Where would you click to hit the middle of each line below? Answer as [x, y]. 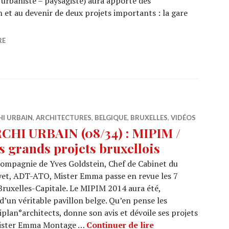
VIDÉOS [183, 118]
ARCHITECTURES [64, 118]
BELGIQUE [111, 118]
